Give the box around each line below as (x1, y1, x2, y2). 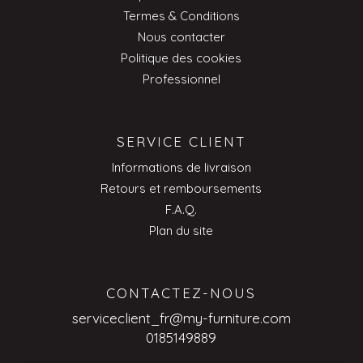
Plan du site (149, 223, 214, 239)
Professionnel (142, 71, 220, 88)
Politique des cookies (121, 50, 242, 66)
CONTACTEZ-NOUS (106, 284, 257, 301)
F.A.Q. (165, 202, 198, 218)
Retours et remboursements (100, 181, 263, 197)
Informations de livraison (111, 160, 251, 176)
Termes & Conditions (122, 8, 240, 24)
